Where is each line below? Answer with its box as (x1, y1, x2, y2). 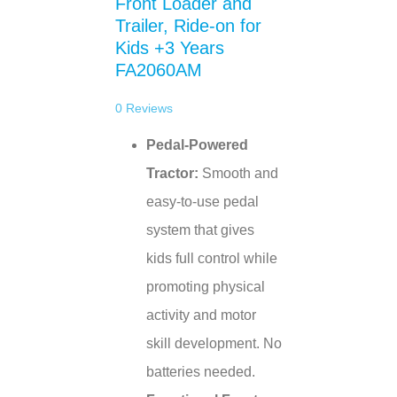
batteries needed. (146, 364, 255, 379)
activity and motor (146, 307, 256, 323)
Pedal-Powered (146, 137, 248, 152)
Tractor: (146, 166, 198, 181)
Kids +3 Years (115, 38, 224, 58)
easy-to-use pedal (146, 194, 259, 209)
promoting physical (146, 279, 265, 294)
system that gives (146, 222, 254, 237)
